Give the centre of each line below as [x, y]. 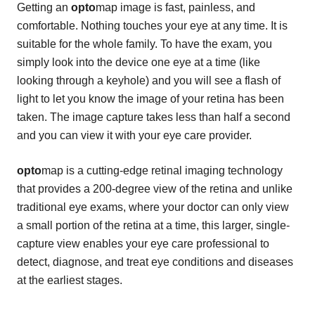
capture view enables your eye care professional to [143, 243]
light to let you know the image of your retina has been [150, 98]
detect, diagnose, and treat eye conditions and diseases [155, 262]
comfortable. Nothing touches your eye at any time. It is [152, 25]
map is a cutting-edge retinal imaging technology [162, 170]
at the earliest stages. [70, 280]
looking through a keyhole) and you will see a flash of [149, 80]
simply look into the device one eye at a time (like [139, 62]
